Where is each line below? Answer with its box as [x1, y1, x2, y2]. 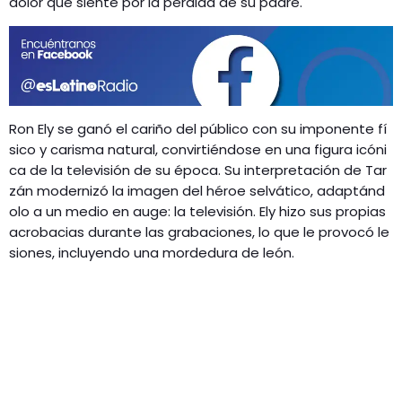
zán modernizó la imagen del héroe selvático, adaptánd [9, 180, 385, 200]
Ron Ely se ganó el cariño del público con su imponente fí [9, 118, 387, 138]
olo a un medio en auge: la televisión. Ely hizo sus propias [9, 201, 389, 221]
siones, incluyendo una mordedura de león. [9, 242, 294, 262]
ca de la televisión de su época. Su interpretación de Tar [9, 160, 387, 179]
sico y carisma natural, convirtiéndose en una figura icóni [9, 139, 387, 159]
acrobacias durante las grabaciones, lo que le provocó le [9, 222, 389, 241]
